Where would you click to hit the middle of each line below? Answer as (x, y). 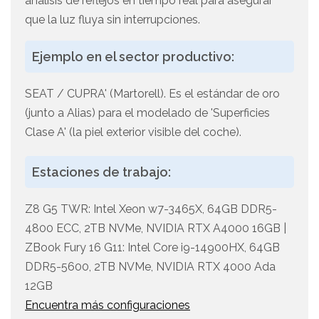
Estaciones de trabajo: (101, 172)
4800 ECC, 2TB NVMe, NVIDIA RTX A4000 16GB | (156, 229)
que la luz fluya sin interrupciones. (113, 20)
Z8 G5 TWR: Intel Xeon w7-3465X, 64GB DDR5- (151, 209)
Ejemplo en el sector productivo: (133, 57)
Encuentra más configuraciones (108, 305)
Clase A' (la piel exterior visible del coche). (133, 132)
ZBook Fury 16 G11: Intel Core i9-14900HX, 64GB (152, 248)
